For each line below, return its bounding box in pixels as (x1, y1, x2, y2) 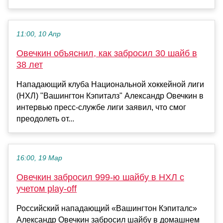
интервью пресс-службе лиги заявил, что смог (16, 103, 186, 112)
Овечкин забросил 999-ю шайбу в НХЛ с (16, 172, 184, 183)
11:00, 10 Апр (16, 30, 61, 38)
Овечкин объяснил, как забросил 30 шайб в (16, 48, 197, 59)
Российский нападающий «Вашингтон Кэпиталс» (16, 204, 197, 213)
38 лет (16, 60, 43, 70)
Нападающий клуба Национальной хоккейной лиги (16, 80, 204, 89)
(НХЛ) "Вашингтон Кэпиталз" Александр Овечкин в (16, 92, 204, 101)
